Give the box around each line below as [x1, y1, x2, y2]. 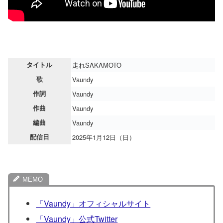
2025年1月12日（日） [72, 132, 135, 142]
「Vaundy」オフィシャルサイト [36, 197, 151, 209]
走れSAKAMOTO [72, 60, 121, 70]
